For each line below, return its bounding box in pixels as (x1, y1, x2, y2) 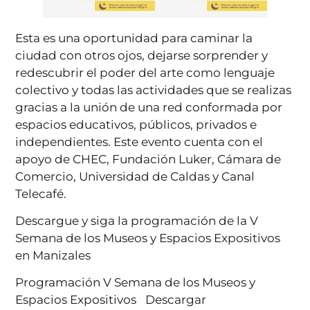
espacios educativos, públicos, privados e (15, 117, 257, 131)
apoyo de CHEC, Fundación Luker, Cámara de (15, 152, 282, 166)
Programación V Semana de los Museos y (15, 275, 256, 290)
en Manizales (15, 248, 91, 262)
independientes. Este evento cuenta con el (15, 134, 264, 149)
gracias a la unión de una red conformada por (15, 100, 283, 114)
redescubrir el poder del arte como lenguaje (15, 65, 275, 80)
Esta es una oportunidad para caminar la (15, 30, 253, 45)
